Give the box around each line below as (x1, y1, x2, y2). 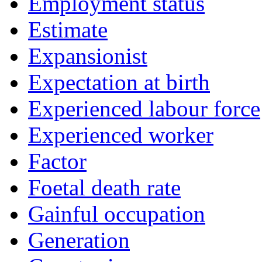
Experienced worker (28, 122, 213, 148)
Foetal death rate (28, 175, 181, 201)
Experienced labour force (28, 96, 260, 122)
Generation (28, 227, 130, 253)
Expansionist (28, 43, 147, 69)
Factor (28, 149, 87, 174)
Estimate (28, 17, 108, 43)
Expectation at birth (28, 70, 210, 95)
